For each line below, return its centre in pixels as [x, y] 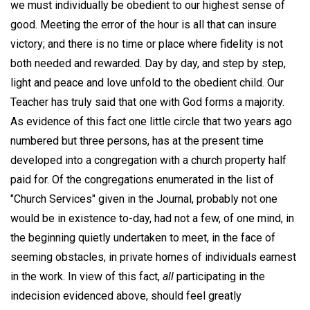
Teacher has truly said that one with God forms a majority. [147, 102]
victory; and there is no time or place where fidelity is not [147, 44]
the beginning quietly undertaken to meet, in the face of [143, 237]
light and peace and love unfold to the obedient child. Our [147, 82]
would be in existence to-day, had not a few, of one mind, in [152, 218]
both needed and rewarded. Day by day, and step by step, [148, 63]
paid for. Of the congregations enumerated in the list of [142, 179]
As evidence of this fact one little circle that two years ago [151, 121]
